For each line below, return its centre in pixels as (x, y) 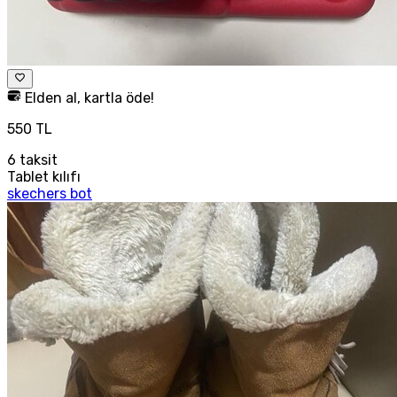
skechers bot (50, 193)
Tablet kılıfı (44, 176)
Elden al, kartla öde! (88, 97)
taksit (37, 160)
